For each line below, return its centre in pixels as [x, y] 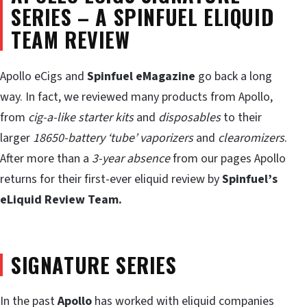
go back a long [234, 76]
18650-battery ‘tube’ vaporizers [112, 138]
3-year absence [130, 158]
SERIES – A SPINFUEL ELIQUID [143, 17]
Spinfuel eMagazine [141, 76]
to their [241, 117]
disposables [189, 117]
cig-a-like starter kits [81, 117]
